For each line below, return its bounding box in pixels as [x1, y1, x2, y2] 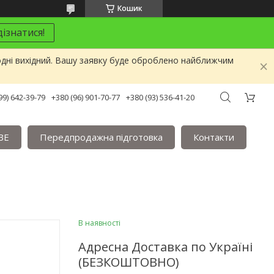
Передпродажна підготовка [40, 130, 163, 143]
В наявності [78, 217, 120, 228]
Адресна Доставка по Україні [78, 238, 253, 255]
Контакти [193, 130, 235, 143]
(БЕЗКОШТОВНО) [78, 253, 179, 270]
